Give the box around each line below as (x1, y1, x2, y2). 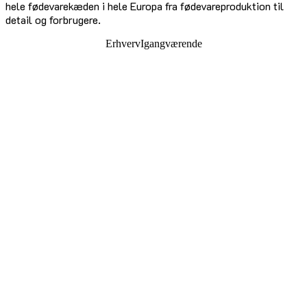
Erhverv (105, 38, 140, 50)
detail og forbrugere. (5, 12, 101, 27)
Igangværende (140, 38, 202, 50)
